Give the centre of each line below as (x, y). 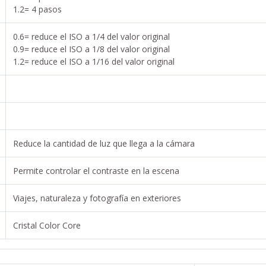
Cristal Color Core (47, 225)
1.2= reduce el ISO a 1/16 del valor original (94, 61)
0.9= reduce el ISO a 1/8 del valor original (91, 49)
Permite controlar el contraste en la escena (96, 170)
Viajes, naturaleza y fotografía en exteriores (97, 198)
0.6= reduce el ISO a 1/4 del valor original (91, 36)
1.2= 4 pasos (37, 9)
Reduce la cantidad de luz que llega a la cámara (104, 143)
